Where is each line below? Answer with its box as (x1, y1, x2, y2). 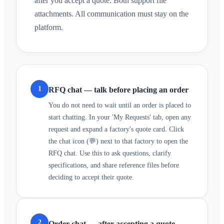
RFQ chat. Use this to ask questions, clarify (48, 149, 171, 157)
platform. (34, 23, 63, 32)
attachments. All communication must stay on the (34, 9, 188, 18)
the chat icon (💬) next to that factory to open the (48, 137, 188, 145)
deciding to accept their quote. (48, 173, 134, 181)
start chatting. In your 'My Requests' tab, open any (48, 113, 191, 121)
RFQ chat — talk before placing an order (48, 85, 188, 94)
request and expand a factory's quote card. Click (48, 125, 184, 133)
